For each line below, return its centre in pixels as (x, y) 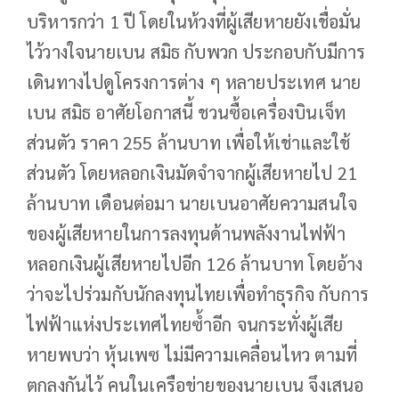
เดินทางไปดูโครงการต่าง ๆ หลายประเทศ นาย (194, 82)
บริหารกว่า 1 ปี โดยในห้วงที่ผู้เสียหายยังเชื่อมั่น (194, 22)
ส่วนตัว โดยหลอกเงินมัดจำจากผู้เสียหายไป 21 (192, 173)
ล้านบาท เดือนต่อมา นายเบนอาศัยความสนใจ (192, 204)
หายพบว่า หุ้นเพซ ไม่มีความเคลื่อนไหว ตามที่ (192, 355)
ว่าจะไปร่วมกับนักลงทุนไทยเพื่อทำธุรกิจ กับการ (198, 294)
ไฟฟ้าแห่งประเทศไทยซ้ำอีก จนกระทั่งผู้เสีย (185, 325)
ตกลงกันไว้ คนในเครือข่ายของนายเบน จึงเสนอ (195, 385)
